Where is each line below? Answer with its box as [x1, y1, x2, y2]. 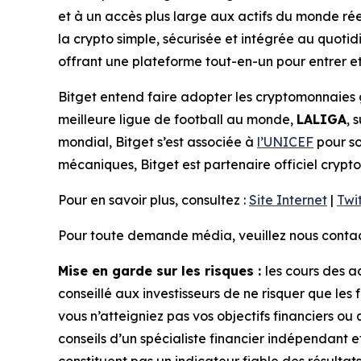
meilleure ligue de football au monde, [58, 111, 297, 128]
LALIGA [297, 111, 346, 128]
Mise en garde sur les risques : [58, 263, 265, 280]
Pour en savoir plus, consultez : [58, 192, 249, 209]
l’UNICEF [257, 134, 313, 151]
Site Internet [249, 192, 327, 209]
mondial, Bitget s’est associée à [58, 134, 257, 151]
